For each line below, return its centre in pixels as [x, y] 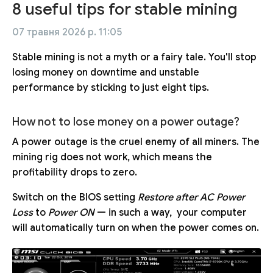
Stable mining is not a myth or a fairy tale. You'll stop [134, 57]
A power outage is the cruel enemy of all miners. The [136, 142]
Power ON [71, 213]
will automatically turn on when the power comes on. [136, 228]
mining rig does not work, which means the [112, 158]
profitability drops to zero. [75, 173]
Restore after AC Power [191, 198]
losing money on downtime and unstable [106, 72]
